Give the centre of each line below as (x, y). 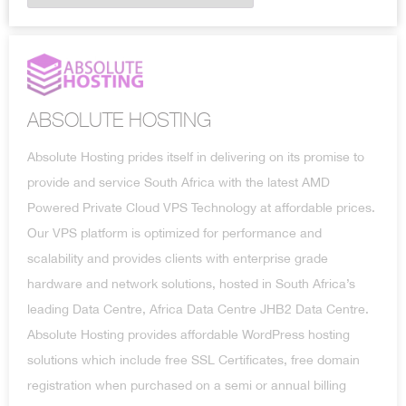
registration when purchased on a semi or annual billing (187, 385)
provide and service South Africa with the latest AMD (179, 182)
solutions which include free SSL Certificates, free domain (193, 359)
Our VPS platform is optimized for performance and (174, 232)
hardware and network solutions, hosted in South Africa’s (191, 283)
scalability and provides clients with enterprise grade (178, 258)
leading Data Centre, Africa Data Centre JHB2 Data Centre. (198, 309)
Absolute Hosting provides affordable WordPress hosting (188, 334)
